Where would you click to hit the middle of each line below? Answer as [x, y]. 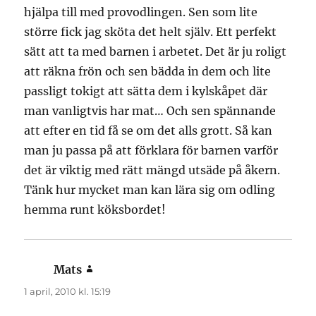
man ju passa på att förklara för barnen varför [151, 151]
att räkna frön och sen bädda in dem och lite [148, 72]
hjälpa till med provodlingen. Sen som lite [141, 12]
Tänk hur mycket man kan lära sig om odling [150, 190]
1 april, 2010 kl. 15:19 [68, 292]
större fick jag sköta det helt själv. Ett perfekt [151, 32]
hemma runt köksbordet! [95, 210]
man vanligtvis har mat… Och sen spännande [150, 111]
